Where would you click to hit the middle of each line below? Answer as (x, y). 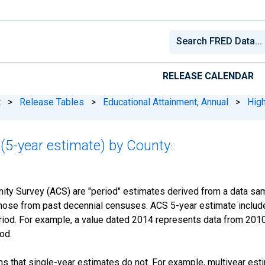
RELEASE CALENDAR (208, 76)
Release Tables (52, 102)
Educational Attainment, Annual (166, 102)
